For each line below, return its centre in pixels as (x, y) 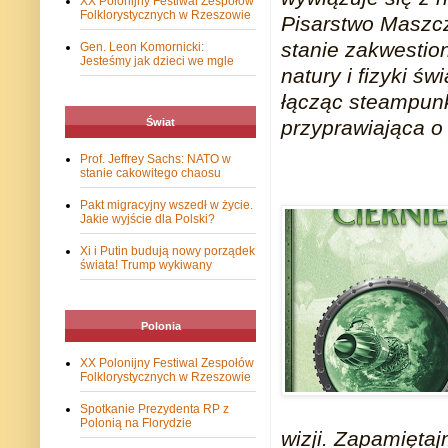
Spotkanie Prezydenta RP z (154, 409)
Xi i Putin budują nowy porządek (167, 251)
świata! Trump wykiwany (146, 265)
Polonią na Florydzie (136, 423)
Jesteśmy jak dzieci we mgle (157, 61)
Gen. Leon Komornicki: (142, 47)
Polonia (160, 326)
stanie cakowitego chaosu (150, 173)
